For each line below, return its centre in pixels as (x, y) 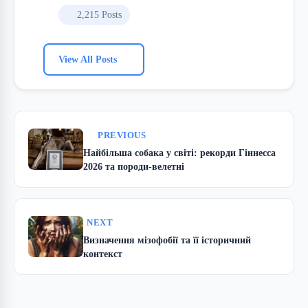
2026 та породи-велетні (134, 167)
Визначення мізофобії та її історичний (167, 240)
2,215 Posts (99, 15)
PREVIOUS (122, 136)
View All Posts (88, 59)
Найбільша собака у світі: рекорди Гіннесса (179, 153)
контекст (103, 254)
